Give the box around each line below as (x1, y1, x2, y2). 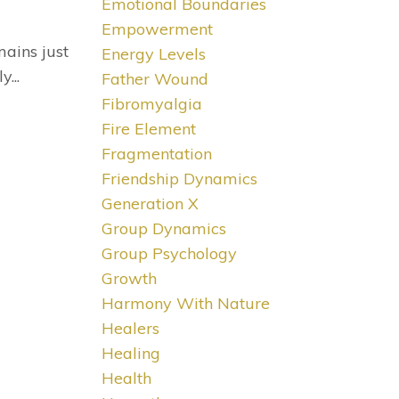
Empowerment (101, 19, 213, 40)
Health (101, 368, 151, 389)
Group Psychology (101, 243, 237, 265)
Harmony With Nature (101, 293, 270, 314)
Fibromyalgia (101, 94, 202, 115)
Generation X (101, 193, 199, 215)
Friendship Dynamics (101, 168, 257, 190)
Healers (101, 318, 159, 339)
